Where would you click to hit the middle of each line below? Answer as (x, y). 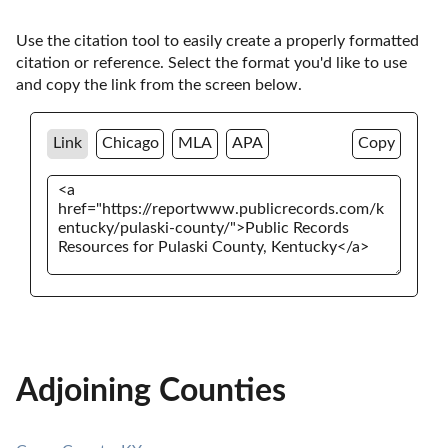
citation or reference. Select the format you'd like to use (211, 62)
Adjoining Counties (151, 390)
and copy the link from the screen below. (161, 84)
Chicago (130, 143)
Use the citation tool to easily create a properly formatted (217, 40)
